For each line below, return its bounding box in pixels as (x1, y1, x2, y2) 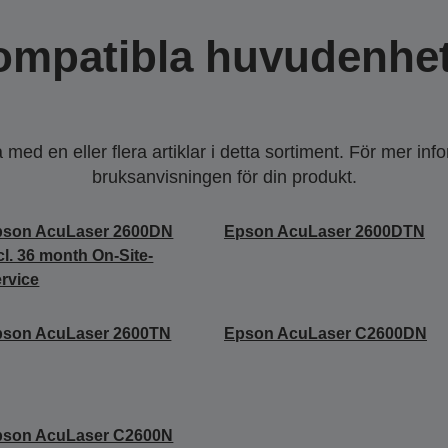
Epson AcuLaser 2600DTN (223, 222, 425, 240)
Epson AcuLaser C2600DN (223, 324, 427, 342)
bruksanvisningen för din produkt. (91, 166, 357, 187)
